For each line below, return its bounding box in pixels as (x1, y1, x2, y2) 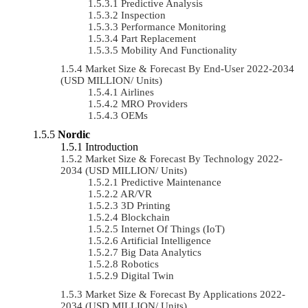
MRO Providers (121, 98, 188, 109)
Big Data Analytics (121, 246, 201, 258)
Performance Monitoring (121, 21, 226, 32)
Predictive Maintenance (121, 176, 221, 188)
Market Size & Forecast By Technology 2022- (85, 153, 283, 164)
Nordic (58, 128, 90, 140)
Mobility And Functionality (121, 44, 237, 56)
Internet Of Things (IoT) (121, 223, 225, 234)
